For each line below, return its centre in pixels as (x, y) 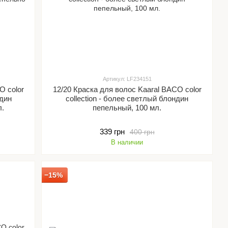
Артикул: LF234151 (127, 79)
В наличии (127, 142)
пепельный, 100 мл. (127, 108)
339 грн (112, 132)
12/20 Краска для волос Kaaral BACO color (127, 89)
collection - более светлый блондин (127, 98)
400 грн (142, 132)
